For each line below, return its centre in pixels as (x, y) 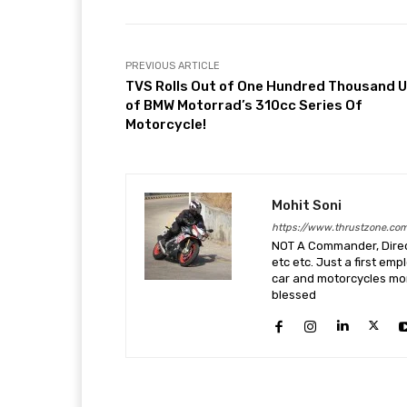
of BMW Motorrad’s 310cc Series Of (244, 106)
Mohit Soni (307, 206)
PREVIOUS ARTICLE (173, 66)
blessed (294, 295)
